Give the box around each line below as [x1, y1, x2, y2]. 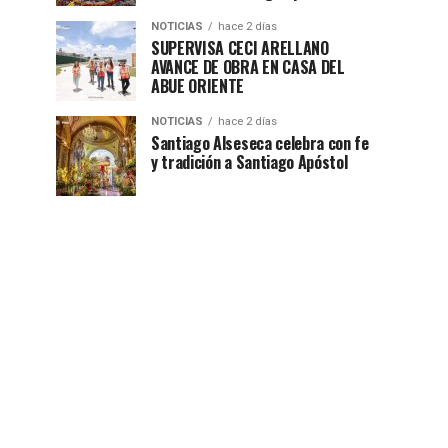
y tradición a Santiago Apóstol [151, 150, 348, 175]
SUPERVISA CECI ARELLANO [151, 36, 329, 61]
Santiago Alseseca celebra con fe [151, 131, 369, 156]
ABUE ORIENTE [151, 74, 245, 99]
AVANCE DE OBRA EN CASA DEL [151, 55, 345, 80]
